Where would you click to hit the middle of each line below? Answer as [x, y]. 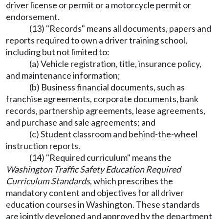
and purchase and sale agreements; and [81, 122]
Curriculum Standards [48, 181]
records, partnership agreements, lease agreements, [106, 111]
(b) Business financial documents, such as [107, 87]
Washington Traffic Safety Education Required [93, 169]
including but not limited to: [58, 52]
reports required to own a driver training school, [97, 40]
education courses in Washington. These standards [103, 205]
